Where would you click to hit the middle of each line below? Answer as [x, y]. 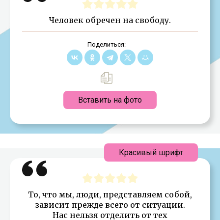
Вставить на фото [110, 100]
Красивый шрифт [151, 152]
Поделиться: [106, 44]
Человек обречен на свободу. [110, 20]
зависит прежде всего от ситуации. [110, 205]
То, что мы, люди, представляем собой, [110, 194]
